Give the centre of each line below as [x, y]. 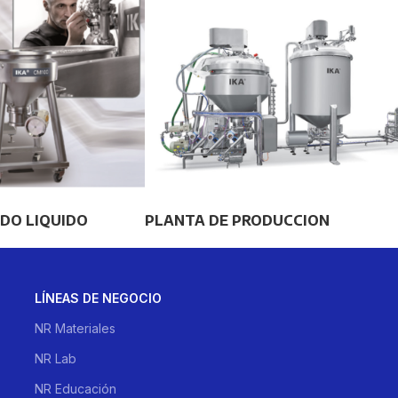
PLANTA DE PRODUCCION [237, 220]
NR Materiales [76, 328]
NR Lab [56, 358]
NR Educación [76, 388]
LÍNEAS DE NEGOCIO [99, 298]
